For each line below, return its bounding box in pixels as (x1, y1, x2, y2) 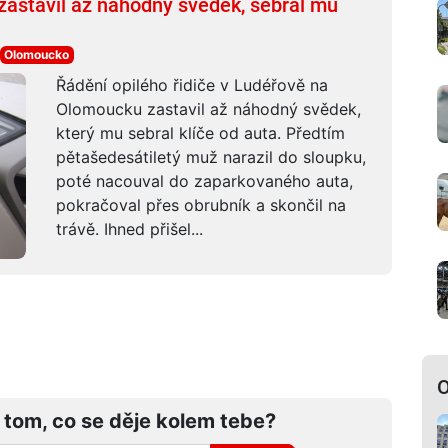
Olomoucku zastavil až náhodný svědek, (55, 98, 361, 119)
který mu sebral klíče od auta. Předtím (55, 122, 345, 143)
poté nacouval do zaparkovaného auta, (55, 170, 353, 191)
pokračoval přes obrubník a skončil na (55, 194, 346, 215)
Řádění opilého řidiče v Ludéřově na (55, 74, 328, 95)
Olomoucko (4, 46, 70, 62)
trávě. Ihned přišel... (55, 218, 203, 239)
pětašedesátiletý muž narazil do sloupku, (55, 146, 366, 167)
